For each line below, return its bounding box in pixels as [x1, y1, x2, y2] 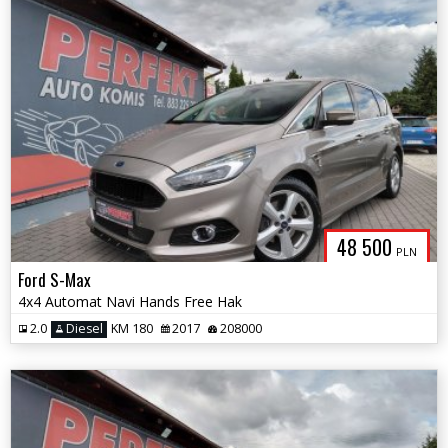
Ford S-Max [18, 266, 91, 292]
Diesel [63, 320, 103, 338]
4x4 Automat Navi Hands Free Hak [18, 291, 242, 311]
